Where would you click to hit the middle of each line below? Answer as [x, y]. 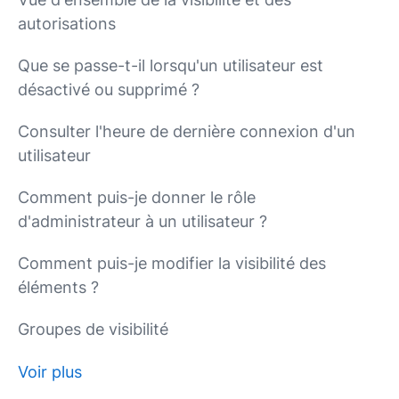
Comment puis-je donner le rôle [137, 197]
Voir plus [50, 372]
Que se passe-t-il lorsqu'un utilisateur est [171, 65]
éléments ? [58, 287]
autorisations [67, 24]
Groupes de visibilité [93, 329]
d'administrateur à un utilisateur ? [142, 221]
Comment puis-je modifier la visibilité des [172, 263]
